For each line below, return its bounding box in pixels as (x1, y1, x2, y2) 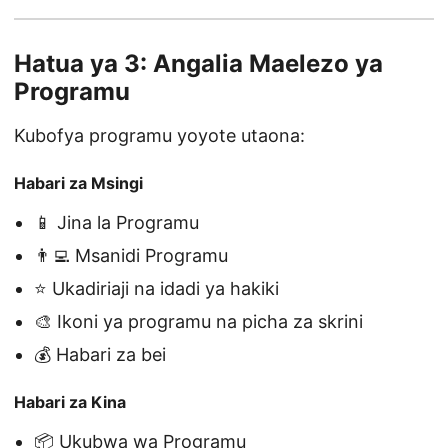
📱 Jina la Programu (34, 212, 199, 234)
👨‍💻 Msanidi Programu (34, 245, 228, 267)
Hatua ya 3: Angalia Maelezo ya (14, 49, 383, 79)
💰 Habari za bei (34, 344, 166, 366)
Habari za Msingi (14, 173, 143, 194)
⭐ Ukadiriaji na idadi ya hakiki (34, 278, 279, 300)
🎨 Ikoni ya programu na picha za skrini (34, 311, 363, 333)
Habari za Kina (14, 392, 126, 413)
